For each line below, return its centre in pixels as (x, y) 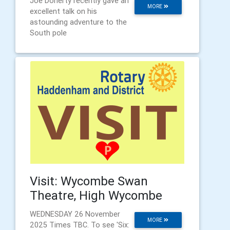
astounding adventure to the (78, 22)
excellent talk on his (63, 12)
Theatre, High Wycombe (96, 196)
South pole (48, 33)
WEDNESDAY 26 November (75, 214)
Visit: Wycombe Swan (89, 181)
